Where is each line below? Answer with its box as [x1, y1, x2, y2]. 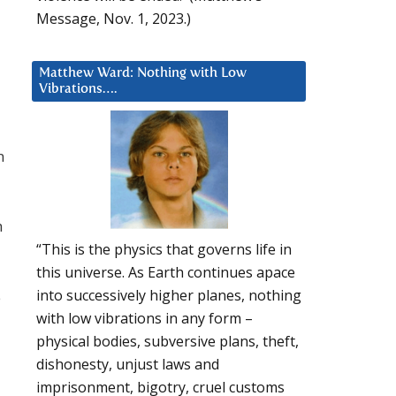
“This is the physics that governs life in [36, 240, 292, 260]
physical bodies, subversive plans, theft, [36, 331, 299, 352]
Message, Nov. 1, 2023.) [36, 8, 191, 28]
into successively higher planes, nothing [36, 286, 301, 306]
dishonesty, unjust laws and [36, 354, 219, 375]
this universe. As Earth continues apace [36, 263, 295, 283]
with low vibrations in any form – [36, 308, 253, 329]
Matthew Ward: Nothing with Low [39, 65, 247, 80]
